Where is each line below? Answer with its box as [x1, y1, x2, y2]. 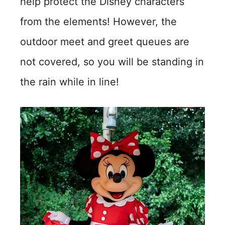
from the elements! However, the [20, 16, 177, 28]
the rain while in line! [20, 76, 119, 88]
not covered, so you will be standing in [20, 56, 204, 68]
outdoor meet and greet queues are [20, 36, 189, 48]
